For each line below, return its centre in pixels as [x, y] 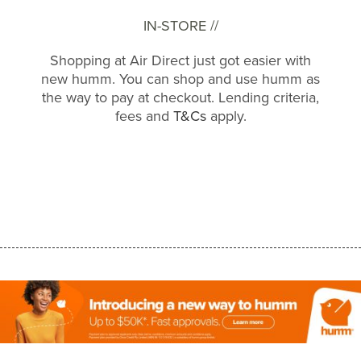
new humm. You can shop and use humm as [180, 79]
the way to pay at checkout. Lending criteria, [180, 98]
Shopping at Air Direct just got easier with [180, 60]
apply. [226, 116]
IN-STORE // [180, 26]
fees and [144, 116]
